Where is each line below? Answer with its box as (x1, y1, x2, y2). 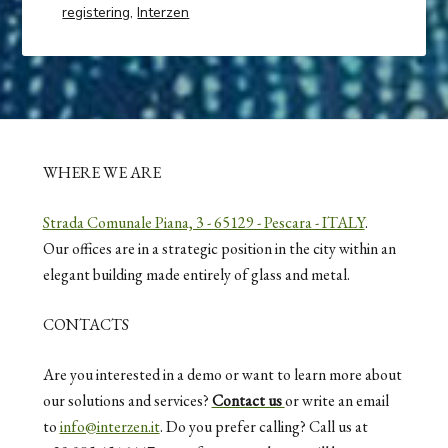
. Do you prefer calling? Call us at (159, 415, 368, 437)
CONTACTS (42, 313, 129, 335)
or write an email (284, 389, 389, 411)
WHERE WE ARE (42, 161, 161, 183)
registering (62, 3, 131, 23)
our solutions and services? (42, 389, 212, 411)
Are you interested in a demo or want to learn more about (42, 363, 402, 385)
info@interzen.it (59, 415, 160, 437)
